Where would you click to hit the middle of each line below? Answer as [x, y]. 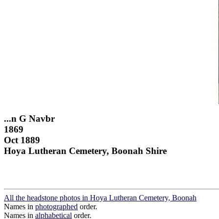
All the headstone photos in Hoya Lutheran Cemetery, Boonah [100, 198]
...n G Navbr [29, 118]
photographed [56, 207]
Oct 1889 [22, 140]
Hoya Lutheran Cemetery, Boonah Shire [85, 151]
